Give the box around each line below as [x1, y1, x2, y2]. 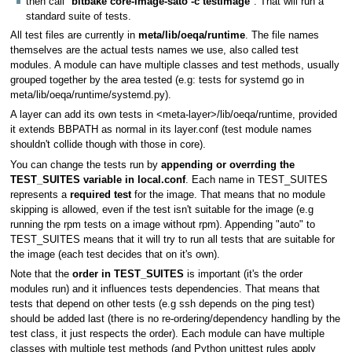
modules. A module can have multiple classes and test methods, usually [9, 59, 339, 71]
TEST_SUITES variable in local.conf [9, 174, 185, 185]
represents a [9, 189, 70, 200]
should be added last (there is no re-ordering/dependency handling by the [9, 313, 340, 324]
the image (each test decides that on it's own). [9, 248, 220, 260]
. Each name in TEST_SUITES [185, 174, 328, 185]
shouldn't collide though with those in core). [9, 139, 206, 151]
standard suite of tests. [26, 10, 131, 22]
